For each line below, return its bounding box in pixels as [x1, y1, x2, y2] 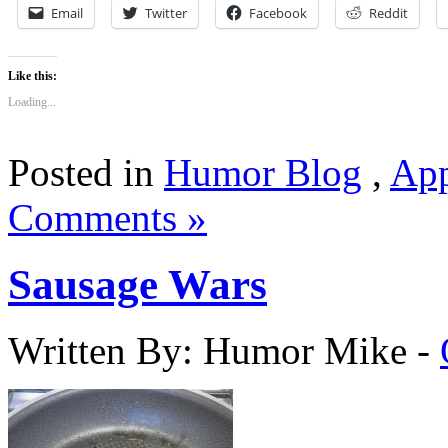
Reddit [369, 3, 408, 22]
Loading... [8, 94, 56, 109]
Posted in [8, 150, 164, 194]
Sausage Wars [8, 260, 267, 308]
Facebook [249, 3, 307, 22]
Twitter [145, 3, 187, 22]
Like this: [8, 68, 57, 83]
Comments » [8, 195, 207, 239]
